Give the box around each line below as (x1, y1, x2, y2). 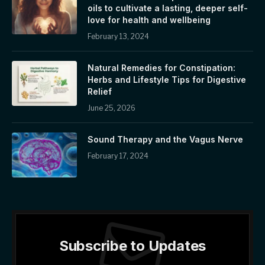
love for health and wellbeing (88, 15, 211, 25)
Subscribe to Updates (59, 237, 206, 255)
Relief (88, 86, 112, 97)
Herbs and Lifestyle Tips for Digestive (88, 75, 246, 85)
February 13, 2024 (88, 32, 149, 41)
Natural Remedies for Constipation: (88, 63, 235, 73)
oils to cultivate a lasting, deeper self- (88, 3, 248, 14)
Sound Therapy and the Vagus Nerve (88, 134, 243, 145)
